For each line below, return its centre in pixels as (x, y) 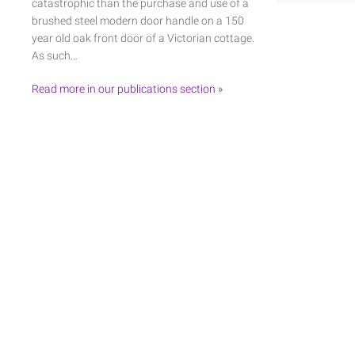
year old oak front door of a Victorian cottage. (143, 38)
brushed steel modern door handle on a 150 (138, 20)
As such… (55, 55)
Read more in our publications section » (127, 88)
